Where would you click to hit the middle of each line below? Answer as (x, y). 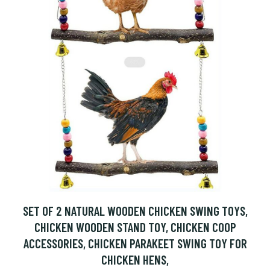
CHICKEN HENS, (135, 259)
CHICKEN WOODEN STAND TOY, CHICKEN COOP (135, 227)
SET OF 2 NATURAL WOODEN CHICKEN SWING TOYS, (135, 211)
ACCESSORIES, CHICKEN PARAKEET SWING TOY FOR (135, 243)
